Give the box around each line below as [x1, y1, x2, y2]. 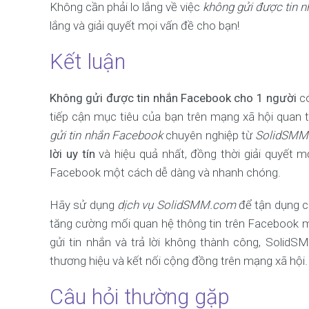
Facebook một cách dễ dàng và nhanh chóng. [50, 166, 281, 179]
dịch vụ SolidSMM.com [117, 198, 236, 212]
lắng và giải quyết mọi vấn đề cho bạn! [50, 19, 239, 32]
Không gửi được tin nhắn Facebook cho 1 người [50, 91, 297, 105]
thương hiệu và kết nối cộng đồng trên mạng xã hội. [50, 254, 308, 268]
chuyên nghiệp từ [162, 128, 256, 142]
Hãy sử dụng [50, 198, 118, 212]
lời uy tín [50, 147, 95, 161]
